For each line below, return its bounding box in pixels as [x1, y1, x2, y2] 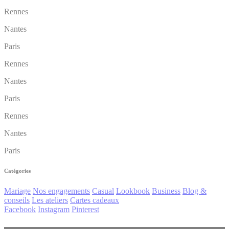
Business [152, 187, 180, 196]
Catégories [4, 168, 31, 174]
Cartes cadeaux [70, 196, 119, 205]
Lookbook [116, 187, 150, 196]
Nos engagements [33, 187, 90, 196]
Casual [92, 187, 114, 196]
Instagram [38, 205, 70, 214]
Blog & [182, 187, 207, 196]
